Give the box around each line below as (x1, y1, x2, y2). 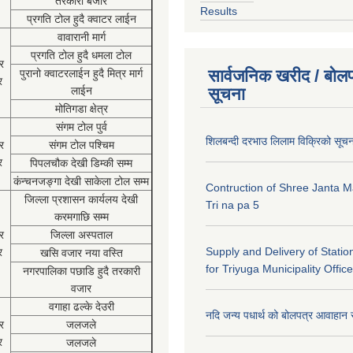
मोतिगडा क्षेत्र (54, 102, 108, 115)
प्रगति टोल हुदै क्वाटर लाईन (26, 13, 136, 25)
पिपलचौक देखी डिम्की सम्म (30, 157, 132, 169)
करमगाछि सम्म (54, 210, 109, 223)
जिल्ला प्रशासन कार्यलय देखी (24, 193, 138, 206)
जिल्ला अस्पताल (50, 229, 113, 241)
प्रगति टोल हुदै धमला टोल (31, 49, 132, 61)
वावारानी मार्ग (57, 31, 106, 43)
